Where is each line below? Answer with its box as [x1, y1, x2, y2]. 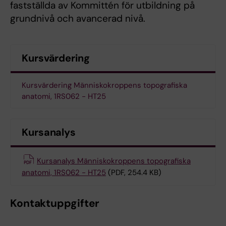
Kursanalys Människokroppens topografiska [37, 155, 191, 166]
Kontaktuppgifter [10, 196, 100, 210]
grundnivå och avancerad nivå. [10, 12, 145, 25]
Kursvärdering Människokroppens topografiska [22, 80, 187, 91]
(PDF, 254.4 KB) [108, 167, 161, 178]
